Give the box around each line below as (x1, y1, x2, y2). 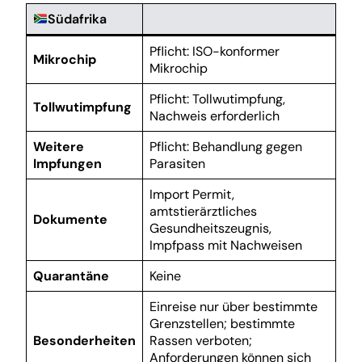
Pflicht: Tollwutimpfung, (149, 90, 285, 107)
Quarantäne (33, 267, 109, 284)
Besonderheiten (33, 332, 136, 349)
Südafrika (48, 11, 107, 27)
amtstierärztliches (149, 203, 257, 220)
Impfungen (33, 155, 102, 172)
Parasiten (149, 155, 205, 172)
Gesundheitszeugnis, (149, 220, 271, 237)
